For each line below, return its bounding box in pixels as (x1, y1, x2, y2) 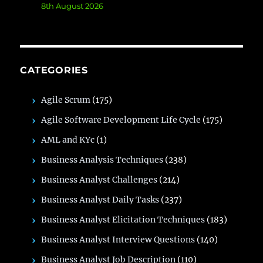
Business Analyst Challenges (41, 174, 158, 185)
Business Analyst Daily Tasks (41, 194, 160, 205)
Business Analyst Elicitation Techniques (41, 214, 205, 225)
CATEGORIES (20, 64, 88, 76)
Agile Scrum (41, 94, 91, 105)
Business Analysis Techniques (41, 154, 164, 165)
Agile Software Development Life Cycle (41, 114, 201, 125)
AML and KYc (41, 134, 95, 145)
